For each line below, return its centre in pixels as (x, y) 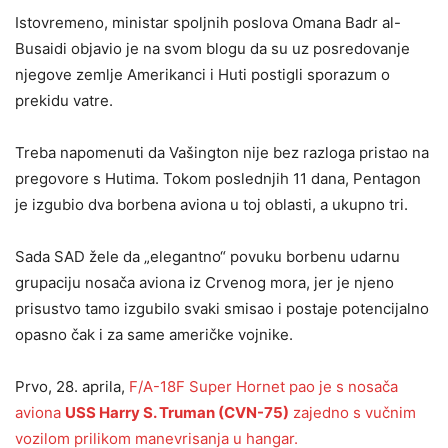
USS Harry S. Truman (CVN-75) (177, 412)
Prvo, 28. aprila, (72, 386)
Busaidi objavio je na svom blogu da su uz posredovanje (212, 48)
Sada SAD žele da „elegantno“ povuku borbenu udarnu (207, 256)
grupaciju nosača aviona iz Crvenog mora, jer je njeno (204, 282)
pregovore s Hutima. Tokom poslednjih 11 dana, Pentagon (218, 178)
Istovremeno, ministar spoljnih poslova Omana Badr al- (208, 22)
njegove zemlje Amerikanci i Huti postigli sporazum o (202, 74)
